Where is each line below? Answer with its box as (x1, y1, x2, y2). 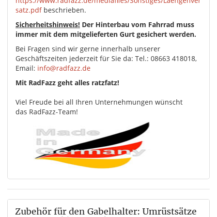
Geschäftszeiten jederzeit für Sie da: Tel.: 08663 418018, (15, 54, 197, 63)
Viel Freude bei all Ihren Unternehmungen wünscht (15, 97, 183, 107)
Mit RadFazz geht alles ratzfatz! (15, 78, 119, 88)
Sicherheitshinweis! (15, 20, 80, 30)
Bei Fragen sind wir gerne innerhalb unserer (15, 44, 160, 54)
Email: (15, 63, 37, 73)
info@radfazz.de (37, 63, 91, 73)
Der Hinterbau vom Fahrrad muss (80, 20, 194, 30)
